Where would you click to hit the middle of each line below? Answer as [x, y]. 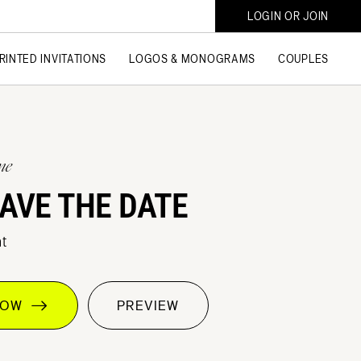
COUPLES [303, 59]
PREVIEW [148, 305]
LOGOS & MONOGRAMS [193, 59]
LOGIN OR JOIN [288, 16]
